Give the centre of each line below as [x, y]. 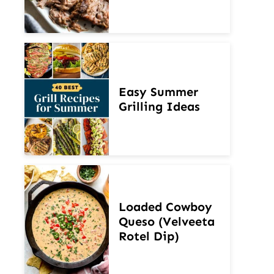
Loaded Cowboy [165, 206]
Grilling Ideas [159, 106]
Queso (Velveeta [167, 221]
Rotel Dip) [149, 236]
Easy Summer [158, 91]
